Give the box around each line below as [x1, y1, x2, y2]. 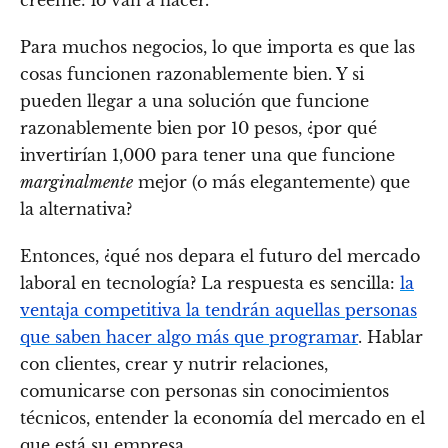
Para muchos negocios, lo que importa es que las [20, 37, 415, 58]
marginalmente [20, 172, 133, 193]
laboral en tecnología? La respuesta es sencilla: [20, 273, 400, 294]
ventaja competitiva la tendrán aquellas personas [20, 300, 417, 321]
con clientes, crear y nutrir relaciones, [20, 354, 328, 375]
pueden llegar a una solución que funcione [20, 91, 369, 112]
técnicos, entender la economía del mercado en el [20, 408, 425, 429]
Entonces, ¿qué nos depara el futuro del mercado [20, 246, 420, 267]
